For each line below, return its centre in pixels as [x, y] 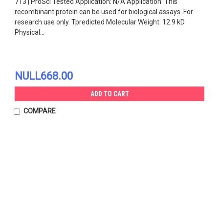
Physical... [30, 32]
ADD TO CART [109, 94]
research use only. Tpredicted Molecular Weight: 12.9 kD [100, 22]
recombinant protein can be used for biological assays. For [104, 11]
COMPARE [39, 111]
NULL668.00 [44, 76]
